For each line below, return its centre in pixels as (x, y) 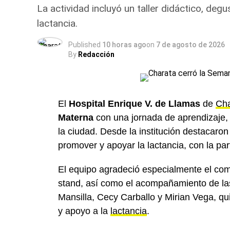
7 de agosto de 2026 (190, 45)
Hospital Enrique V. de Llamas (135, 104)
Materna (76, 118)
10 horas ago (124, 45)
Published (84, 45)
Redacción (96, 54)
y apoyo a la (84, 211)
